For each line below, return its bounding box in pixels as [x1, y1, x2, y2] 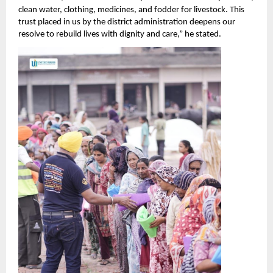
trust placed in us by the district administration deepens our [18, 18, 235, 27]
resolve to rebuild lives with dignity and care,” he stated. [18, 30, 221, 40]
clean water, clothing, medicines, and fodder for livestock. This [18, 5, 244, 15]
